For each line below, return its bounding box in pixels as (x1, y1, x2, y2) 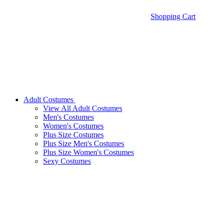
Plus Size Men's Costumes (43, 139, 124, 148)
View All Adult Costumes (43, 104, 122, 112)
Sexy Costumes (43, 157, 91, 165)
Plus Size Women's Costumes (43, 148, 134, 156)
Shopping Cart (151, 12, 196, 21)
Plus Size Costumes (43, 131, 104, 139)
